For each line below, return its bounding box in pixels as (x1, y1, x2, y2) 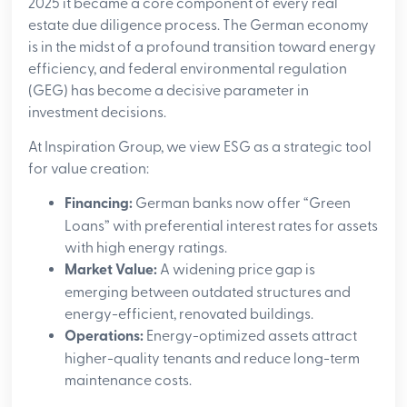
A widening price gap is (157, 261, 316, 280)
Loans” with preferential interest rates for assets (65, 217, 379, 236)
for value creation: (28, 159, 150, 178)
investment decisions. (28, 103, 167, 122)
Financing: (65, 194, 134, 214)
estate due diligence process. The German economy (28, 15, 370, 35)
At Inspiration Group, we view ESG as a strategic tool (28, 137, 372, 156)
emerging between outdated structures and (65, 283, 352, 303)
